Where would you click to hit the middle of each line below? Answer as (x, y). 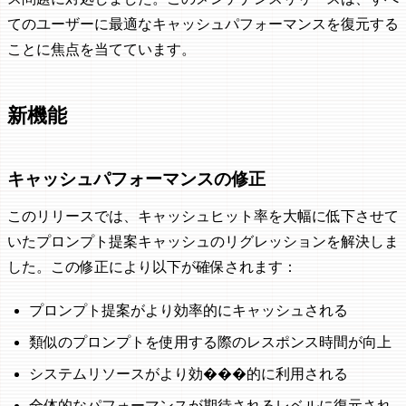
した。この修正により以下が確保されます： (152, 267)
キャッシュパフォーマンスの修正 (136, 179)
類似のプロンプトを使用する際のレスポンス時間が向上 (210, 343)
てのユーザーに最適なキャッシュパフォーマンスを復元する (203, 24)
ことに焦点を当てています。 (101, 50)
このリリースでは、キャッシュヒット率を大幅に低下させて (203, 217)
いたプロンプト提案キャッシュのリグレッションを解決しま (203, 242)
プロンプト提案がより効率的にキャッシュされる (188, 311)
